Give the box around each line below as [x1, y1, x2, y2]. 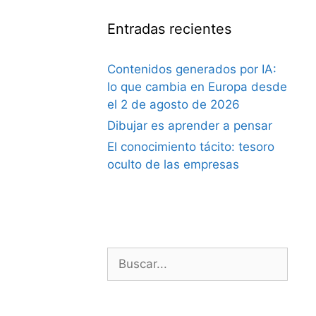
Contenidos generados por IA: [107, 61, 276, 76]
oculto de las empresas [107, 157, 239, 171]
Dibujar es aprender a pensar [107, 118, 272, 133]
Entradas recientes [107, 20, 231, 37]
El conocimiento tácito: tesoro [107, 139, 274, 154]
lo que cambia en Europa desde [107, 79, 287, 94]
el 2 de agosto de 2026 [107, 97, 240, 111]
